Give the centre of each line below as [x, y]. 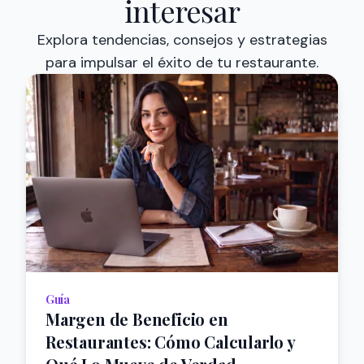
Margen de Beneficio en [137, 319]
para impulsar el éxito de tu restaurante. [182, 63]
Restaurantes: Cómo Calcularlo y [170, 342]
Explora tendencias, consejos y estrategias [182, 40]
